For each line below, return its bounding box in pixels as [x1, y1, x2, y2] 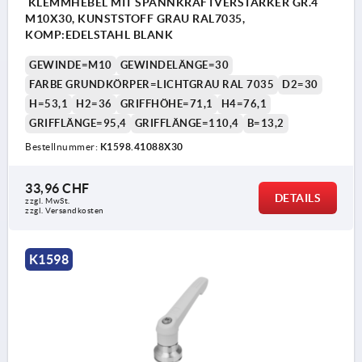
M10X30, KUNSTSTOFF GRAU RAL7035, [25, 12, 245, 26]
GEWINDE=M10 [29, 59, 112, 72]
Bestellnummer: [25, 141, 100, 153]
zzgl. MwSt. [25, 196, 70, 206]
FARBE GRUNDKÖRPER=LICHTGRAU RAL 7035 [29, 78, 274, 91]
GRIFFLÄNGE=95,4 [29, 117, 127, 130]
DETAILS [274, 192, 321, 205]
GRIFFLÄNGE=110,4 [134, 117, 239, 130]
